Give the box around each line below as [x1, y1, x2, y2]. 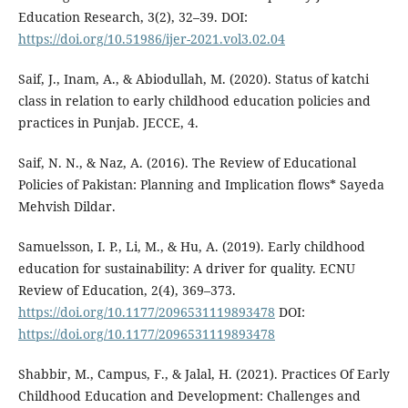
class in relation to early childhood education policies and [17, 91, 371, 109]
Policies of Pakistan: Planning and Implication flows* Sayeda [17, 175, 384, 193]
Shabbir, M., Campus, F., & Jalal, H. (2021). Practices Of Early [17, 364, 390, 382]
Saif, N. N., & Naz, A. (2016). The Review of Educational [17, 153, 356, 171]
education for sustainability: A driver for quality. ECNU [17, 259, 355, 277]
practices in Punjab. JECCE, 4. [17, 113, 199, 131]
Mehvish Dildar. [17, 197, 116, 215]
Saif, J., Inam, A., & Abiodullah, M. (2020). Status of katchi [17, 69, 369, 87]
